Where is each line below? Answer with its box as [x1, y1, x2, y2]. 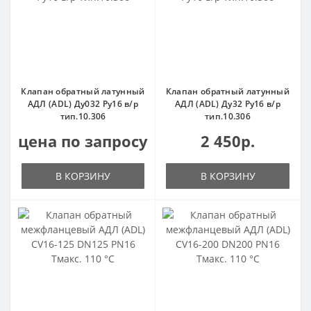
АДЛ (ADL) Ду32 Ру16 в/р [175, 98, 280, 110]
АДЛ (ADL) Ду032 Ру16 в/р [27, 98, 139, 110]
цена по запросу [18, 131, 148, 151]
